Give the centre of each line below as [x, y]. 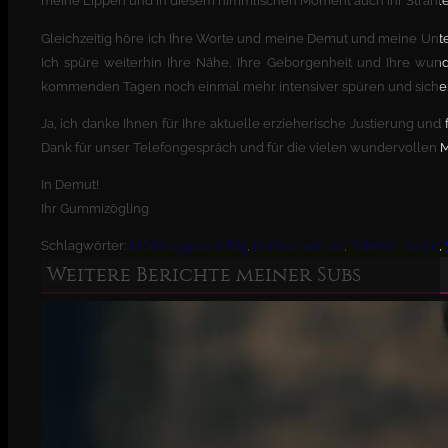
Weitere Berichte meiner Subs [204, 275]
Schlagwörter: [85, 245]
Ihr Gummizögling [95, 208]
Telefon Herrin [394, 245]
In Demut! [70, 184]
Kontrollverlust [298, 245]
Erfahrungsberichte [188, 245]
